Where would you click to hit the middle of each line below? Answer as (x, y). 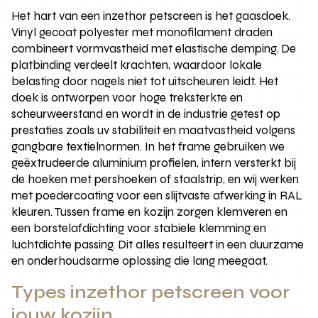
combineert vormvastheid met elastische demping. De (154, 48)
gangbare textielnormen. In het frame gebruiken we (148, 146)
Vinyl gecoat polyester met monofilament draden (142, 32)
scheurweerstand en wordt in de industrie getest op (146, 114)
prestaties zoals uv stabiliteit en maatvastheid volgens (154, 130)
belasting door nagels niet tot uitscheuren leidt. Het (145, 81)
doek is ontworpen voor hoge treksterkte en (127, 97)
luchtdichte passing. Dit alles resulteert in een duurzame (158, 244)
